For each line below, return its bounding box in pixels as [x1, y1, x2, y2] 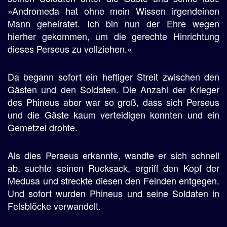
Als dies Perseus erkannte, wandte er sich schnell [8, 148, 219, 162]
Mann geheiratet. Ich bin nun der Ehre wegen [8, 17, 219, 30]
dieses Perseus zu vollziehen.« [8, 42, 132, 55]
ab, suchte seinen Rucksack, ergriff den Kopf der [8, 161, 219, 174]
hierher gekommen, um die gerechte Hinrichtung [8, 29, 219, 43]
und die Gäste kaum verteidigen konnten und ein [8, 108, 219, 121]
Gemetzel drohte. [8, 121, 78, 134]
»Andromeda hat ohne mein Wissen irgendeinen [8, 4, 219, 17]
